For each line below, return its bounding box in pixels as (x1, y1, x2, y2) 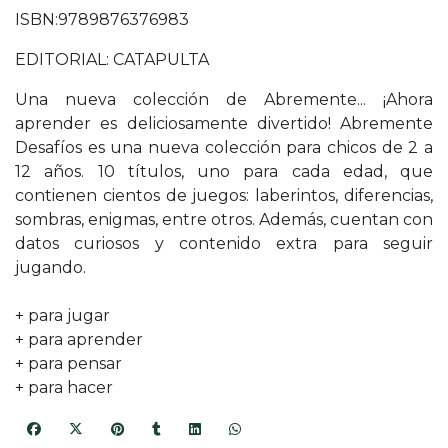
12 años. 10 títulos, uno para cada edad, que (15, 162, 433, 182)
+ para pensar (15, 354, 122, 374)
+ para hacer (15, 378, 113, 398)
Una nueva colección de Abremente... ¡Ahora (15, 90, 433, 110)
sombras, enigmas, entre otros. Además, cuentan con (15, 210, 433, 230)
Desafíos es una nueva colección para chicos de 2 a (15, 138, 433, 158)
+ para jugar (15, 306, 110, 326)
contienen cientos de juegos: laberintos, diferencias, (15, 186, 433, 206)
